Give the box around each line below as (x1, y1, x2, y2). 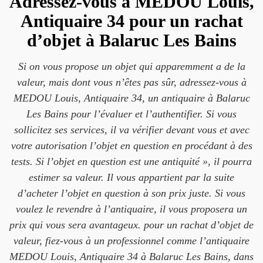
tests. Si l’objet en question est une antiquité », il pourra (11, 156, 252, 167)
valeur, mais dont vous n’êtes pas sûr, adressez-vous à (16, 76, 247, 88)
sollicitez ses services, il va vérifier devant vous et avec (14, 124, 249, 136)
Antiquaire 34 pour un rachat (20, 11, 243, 31)
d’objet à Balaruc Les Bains (26, 31, 237, 50)
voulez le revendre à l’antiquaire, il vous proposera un (16, 203, 247, 215)
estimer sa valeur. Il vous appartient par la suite (29, 171, 234, 183)
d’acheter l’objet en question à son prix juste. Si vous (18, 187, 245, 199)
